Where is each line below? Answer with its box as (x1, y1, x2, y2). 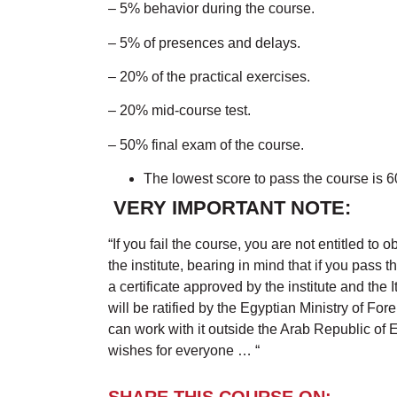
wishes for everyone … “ (108, 343, 260, 359)
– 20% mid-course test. (108, 103, 251, 119)
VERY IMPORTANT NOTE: (108, 197, 351, 220)
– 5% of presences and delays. (108, 35, 300, 51)
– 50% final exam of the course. (108, 136, 304, 152)
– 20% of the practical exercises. (108, 68, 310, 84)
